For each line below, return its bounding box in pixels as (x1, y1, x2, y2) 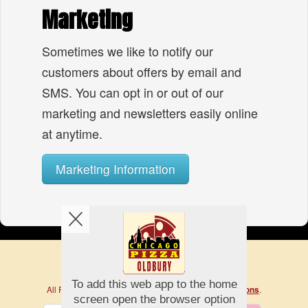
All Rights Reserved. (47, 283, 125, 295)
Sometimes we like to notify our (42, 42, 213, 60)
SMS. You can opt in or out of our (42, 83, 223, 101)
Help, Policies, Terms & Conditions (125, 284, 259, 296)
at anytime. (42, 124, 102, 142)
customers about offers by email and (42, 63, 241, 80)
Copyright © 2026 (93, 269, 161, 280)
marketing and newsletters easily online (42, 104, 258, 122)
